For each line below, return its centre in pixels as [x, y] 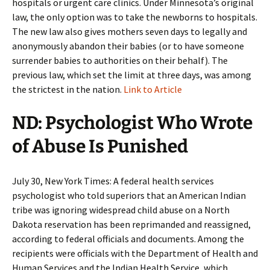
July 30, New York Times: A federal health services [113, 181]
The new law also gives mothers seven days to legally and [130, 31]
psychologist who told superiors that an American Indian [129, 195]
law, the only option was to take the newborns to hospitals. [135, 17]
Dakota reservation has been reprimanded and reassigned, [131, 224]
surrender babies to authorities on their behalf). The [120, 60]
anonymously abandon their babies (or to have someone [128, 46]
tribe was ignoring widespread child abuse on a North [121, 210]
